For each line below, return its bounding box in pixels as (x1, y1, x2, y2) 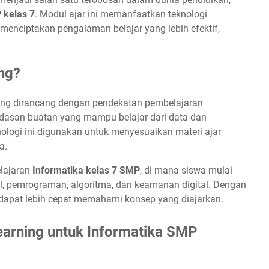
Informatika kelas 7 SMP (32, 164, 140, 176)
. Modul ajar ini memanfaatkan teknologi (35, 8, 207, 20)
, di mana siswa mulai (140, 164, 232, 176)
